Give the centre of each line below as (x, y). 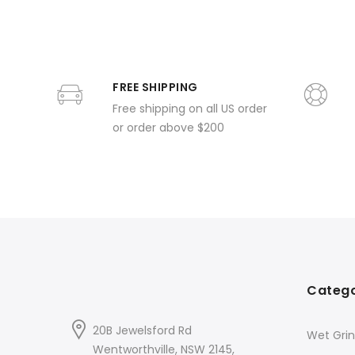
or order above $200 (168, 128)
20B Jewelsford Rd (142, 330)
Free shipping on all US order (190, 109)
